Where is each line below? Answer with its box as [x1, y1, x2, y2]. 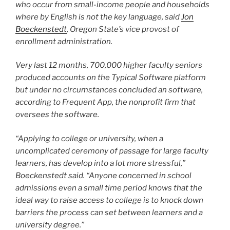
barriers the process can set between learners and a [15, 207, 203, 217]
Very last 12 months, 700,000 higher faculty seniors [15, 61, 202, 70]
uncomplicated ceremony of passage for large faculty [15, 146, 208, 156]
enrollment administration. [15, 36, 112, 46]
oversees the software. [15, 110, 99, 120]
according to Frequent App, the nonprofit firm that [15, 98, 196, 107]
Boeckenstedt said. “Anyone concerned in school [15, 170, 191, 180]
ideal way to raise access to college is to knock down [15, 195, 203, 205]
